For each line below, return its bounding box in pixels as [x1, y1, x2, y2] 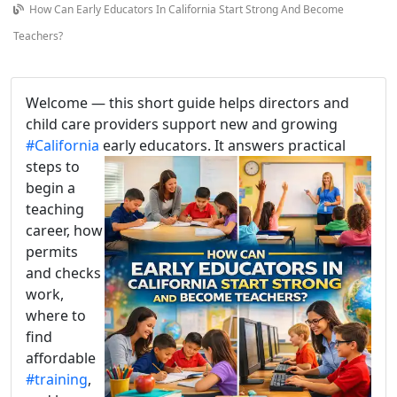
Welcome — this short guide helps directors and [26, 93, 349, 113]
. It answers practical [207, 136, 346, 155]
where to [26, 306, 86, 325]
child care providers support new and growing [26, 114, 338, 134]
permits [26, 242, 78, 261]
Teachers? [13, 28, 63, 43]
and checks [26, 263, 101, 283]
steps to [26, 157, 80, 176]
